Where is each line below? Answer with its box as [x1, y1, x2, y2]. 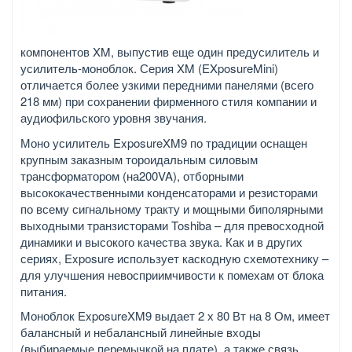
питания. [20, 282, 67, 299]
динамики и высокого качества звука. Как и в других [20, 233, 302, 250]
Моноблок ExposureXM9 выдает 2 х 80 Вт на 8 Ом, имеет [20, 307, 330, 324]
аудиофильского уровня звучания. [20, 109, 207, 126]
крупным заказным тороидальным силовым [20, 150, 258, 167]
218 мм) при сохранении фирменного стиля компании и [20, 93, 317, 110]
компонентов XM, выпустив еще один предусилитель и [20, 43, 319, 60]
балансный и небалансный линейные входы [20, 324, 261, 341]
